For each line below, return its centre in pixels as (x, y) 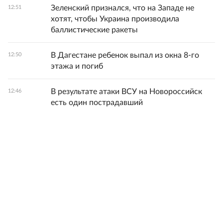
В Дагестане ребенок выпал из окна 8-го (125, 55)
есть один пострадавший (97, 103)
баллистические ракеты (94, 30)
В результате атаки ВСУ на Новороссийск (126, 92)
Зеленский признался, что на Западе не (122, 8)
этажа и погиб (77, 66)
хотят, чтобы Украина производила (115, 19)
